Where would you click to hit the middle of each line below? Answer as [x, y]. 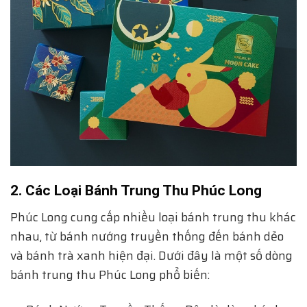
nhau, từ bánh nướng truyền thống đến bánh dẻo [147, 236]
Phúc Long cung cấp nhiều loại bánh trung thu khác [153, 217]
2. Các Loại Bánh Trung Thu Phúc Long [136, 191]
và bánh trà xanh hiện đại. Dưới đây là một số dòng [151, 255]
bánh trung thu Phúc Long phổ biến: [110, 274]
